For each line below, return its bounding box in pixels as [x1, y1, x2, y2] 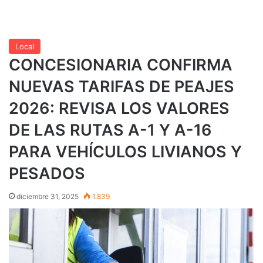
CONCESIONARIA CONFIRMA [9, 55, 232, 75]
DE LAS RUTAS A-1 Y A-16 [9, 120, 212, 140]
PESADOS [9, 163, 85, 183]
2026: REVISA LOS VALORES [9, 98, 230, 118]
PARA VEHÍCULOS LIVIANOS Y [9, 141, 242, 161]
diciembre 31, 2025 [16, 191, 79, 201]
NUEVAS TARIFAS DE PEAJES [9, 76, 234, 96]
